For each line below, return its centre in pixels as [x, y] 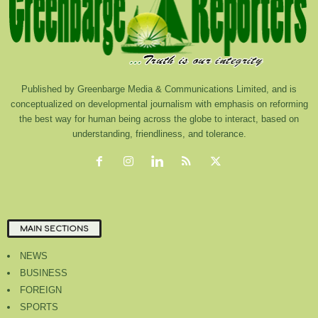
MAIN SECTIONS [54, 229]
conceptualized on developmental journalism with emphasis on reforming [159, 104]
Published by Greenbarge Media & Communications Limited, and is [159, 89]
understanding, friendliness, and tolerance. [159, 133]
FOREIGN [41, 290]
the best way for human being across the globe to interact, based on [159, 119]
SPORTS [39, 307]
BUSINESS [44, 273]
